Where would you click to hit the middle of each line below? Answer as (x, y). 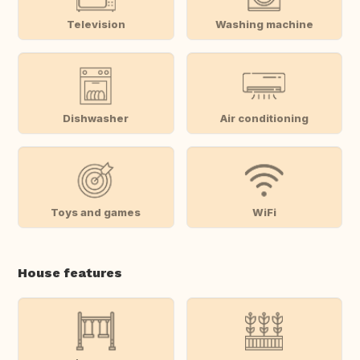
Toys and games (96, 212)
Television (96, 24)
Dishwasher (96, 118)
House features (70, 273)
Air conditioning (264, 118)
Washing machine (264, 24)
